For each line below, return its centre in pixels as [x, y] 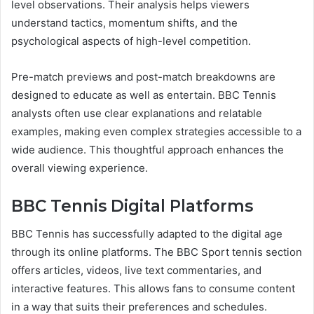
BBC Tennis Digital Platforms [132, 206]
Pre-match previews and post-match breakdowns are [143, 76]
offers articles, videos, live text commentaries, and [136, 271]
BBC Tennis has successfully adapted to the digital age [147, 234]
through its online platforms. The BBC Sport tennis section [157, 252]
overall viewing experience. [80, 168]
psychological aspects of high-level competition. [131, 41]
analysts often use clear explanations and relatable [137, 113]
